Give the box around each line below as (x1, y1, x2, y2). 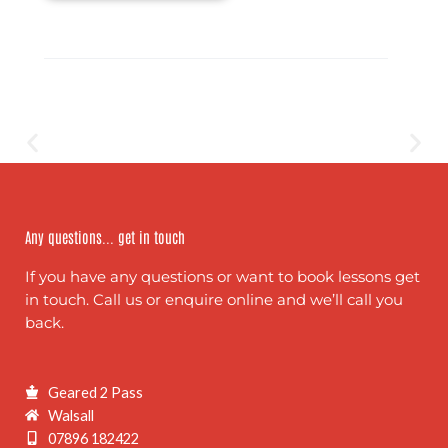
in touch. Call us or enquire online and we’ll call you (25, 290, 403, 309)
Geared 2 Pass (47, 383, 143, 401)
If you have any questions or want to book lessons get (25, 267, 420, 286)
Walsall (47, 406, 94, 424)
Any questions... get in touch (25, 226, 185, 246)
